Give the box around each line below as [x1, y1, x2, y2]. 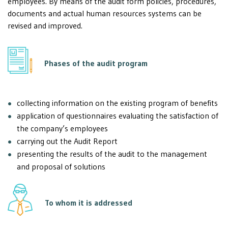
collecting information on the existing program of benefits [17, 98, 218, 108]
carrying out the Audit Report [17, 136, 118, 147]
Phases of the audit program [42, 58, 148, 68]
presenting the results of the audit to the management [17, 149, 207, 159]
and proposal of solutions [17, 161, 105, 172]
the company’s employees [17, 123, 108, 134]
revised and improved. [8, 20, 82, 31]
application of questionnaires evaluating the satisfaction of [17, 110, 218, 121]
